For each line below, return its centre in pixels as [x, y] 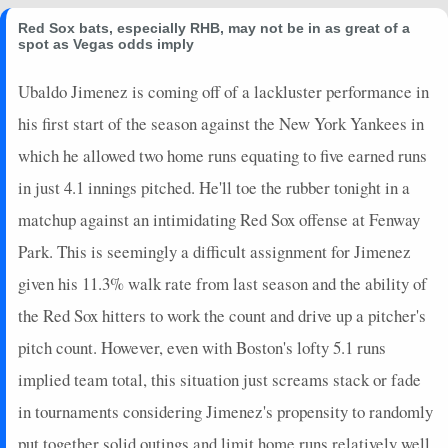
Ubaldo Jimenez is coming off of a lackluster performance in [223, 91]
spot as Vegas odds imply [106, 43]
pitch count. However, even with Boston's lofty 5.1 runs [202, 347]
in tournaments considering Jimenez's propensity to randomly [225, 411]
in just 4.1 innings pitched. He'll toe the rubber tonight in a [214, 187]
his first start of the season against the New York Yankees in [221, 123]
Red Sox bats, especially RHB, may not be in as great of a [214, 27]
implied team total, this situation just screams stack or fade [219, 379]
